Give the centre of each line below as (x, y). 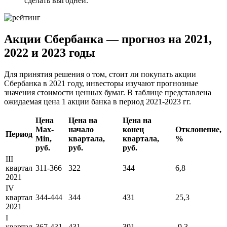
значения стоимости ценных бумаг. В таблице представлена (108, 92)
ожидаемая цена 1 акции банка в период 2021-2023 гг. (98, 101)
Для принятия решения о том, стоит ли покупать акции (100, 74)
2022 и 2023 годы (50, 52)
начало (81, 129)
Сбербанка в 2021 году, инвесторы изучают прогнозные (101, 83)
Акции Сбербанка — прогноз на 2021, (108, 39)
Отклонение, (198, 129)
